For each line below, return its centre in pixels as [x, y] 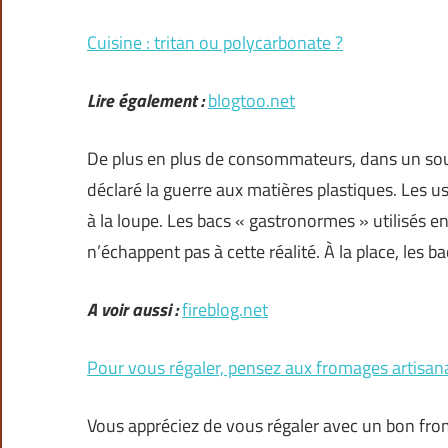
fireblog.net [225, 310]
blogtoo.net [251, 101]
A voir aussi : [132, 310]
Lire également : [145, 101]
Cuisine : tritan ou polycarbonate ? [215, 43]
